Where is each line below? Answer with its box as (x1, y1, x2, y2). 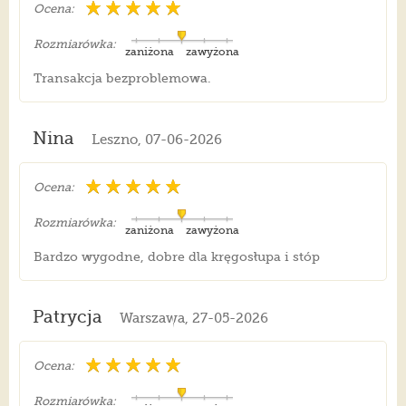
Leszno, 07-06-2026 (91, 131, 222, 149)
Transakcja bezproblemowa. (33, 71, 211, 86)
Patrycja (32, 307, 102, 328)
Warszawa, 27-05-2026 (119, 310, 268, 327)
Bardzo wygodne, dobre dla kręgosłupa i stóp (33, 249, 320, 265)
